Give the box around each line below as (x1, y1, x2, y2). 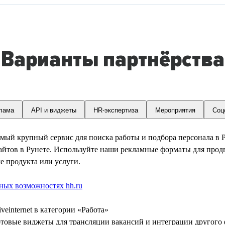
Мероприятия (155, 106, 195, 114)
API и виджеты (31, 106, 76, 114)
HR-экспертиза (93, 106, 138, 114)
